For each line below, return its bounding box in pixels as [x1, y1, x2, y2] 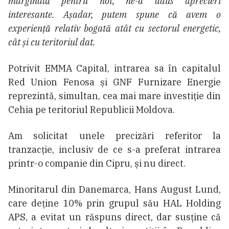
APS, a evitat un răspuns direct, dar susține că [8, 211, 221, 223]
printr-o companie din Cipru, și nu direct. [8, 157, 186, 170]
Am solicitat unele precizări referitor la [8, 130, 221, 142]
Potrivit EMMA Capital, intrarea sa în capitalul [8, 62, 221, 75]
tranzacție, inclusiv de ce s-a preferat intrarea [8, 144, 221, 156]
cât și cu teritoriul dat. [8, 36, 95, 49]
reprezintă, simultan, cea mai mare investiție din [8, 90, 221, 102]
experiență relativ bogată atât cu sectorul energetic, [8, 22, 221, 35]
